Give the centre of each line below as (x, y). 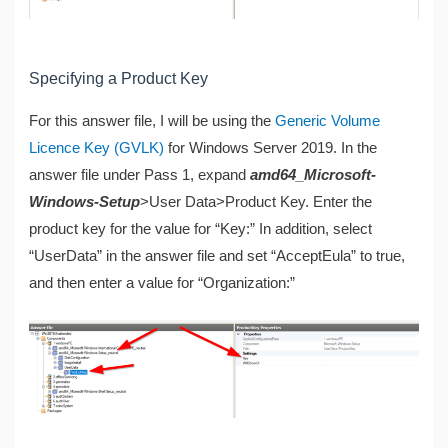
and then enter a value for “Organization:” (162, 282)
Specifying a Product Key (119, 77)
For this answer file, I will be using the (152, 120)
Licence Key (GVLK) (97, 147)
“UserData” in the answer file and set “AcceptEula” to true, (217, 255)
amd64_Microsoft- (313, 174)
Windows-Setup (85, 201)
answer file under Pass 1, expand (140, 174)
